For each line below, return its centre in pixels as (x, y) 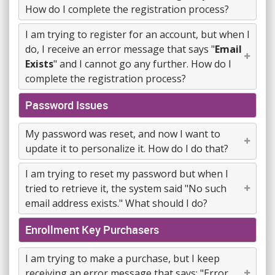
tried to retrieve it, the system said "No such (126, 188)
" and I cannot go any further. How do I (142, 64)
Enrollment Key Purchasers (92, 230)
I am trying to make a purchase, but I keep (122, 258)
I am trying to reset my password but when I (127, 174)
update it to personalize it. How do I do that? (127, 149)
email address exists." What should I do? (116, 203)
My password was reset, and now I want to (123, 134)
